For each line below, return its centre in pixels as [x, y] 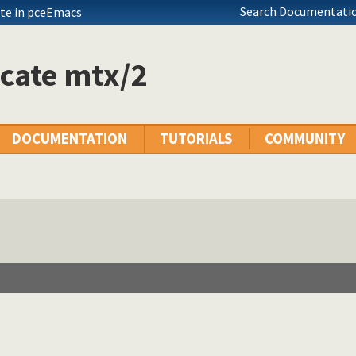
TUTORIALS [196, 139]
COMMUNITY [305, 139]
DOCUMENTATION [70, 139]
